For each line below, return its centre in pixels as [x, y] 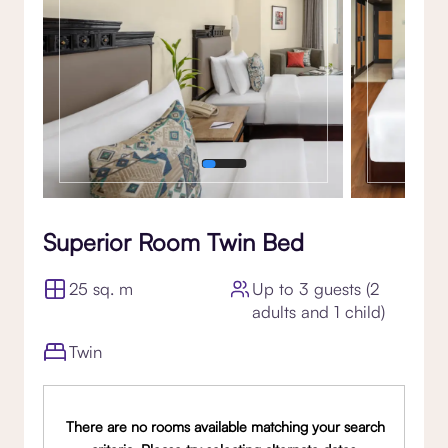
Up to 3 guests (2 [316, 288]
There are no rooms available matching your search [225, 426]
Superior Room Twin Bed [173, 241]
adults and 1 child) [319, 311]
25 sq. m [101, 288]
